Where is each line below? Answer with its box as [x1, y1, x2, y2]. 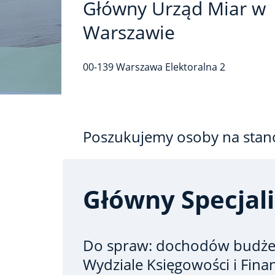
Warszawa [116, 60, 163, 74]
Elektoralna [165, 60, 220, 74]
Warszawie [83, 20, 175, 45]
